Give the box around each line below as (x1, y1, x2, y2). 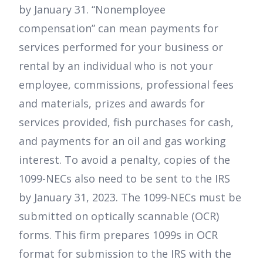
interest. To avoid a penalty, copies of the (19, 153, 230, 167)
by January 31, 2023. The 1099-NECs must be (19, 190, 241, 205)
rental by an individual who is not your (19, 59, 213, 73)
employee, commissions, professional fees (19, 77, 234, 92)
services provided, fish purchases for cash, (19, 115, 234, 130)
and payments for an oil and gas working (19, 134, 226, 149)
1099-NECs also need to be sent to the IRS (19, 171, 230, 186)
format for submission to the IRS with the (19, 247, 231, 261)
